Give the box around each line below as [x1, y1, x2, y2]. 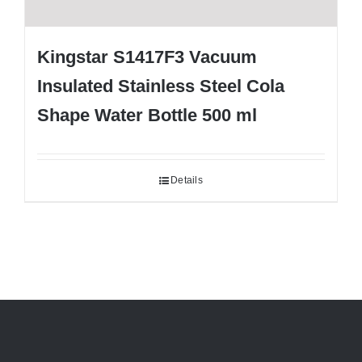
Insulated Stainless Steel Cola [37, 76, 284, 97]
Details [170, 175, 204, 187]
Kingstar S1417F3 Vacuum [37, 47, 257, 68]
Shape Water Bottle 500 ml [37, 105, 257, 126]
